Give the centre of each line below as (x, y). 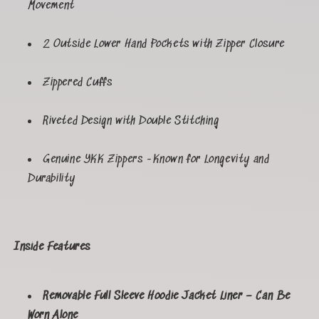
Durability (52, 179)
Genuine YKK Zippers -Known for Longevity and (156, 160)
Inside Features (52, 247)
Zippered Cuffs (78, 83)
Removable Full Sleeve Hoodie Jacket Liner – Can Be (167, 297)
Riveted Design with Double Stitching (131, 121)
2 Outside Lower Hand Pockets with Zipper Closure (164, 45)
